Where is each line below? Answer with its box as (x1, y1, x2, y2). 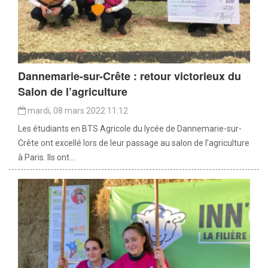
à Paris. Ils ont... (18, 152, 75, 162)
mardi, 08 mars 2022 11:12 (26, 105, 128, 115)
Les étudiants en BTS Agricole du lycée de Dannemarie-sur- (18, 123, 242, 133)
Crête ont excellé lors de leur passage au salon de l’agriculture (18, 138, 249, 148)
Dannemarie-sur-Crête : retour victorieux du (18, 68, 241, 84)
